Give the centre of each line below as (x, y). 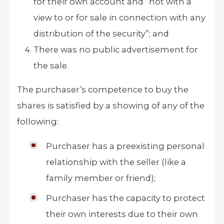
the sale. (51, 65)
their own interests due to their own (122, 214)
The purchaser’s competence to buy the (103, 90)
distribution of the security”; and (101, 33)
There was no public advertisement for (116, 49)
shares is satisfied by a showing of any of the (111, 106)
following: (38, 122)
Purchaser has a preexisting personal (125, 146)
